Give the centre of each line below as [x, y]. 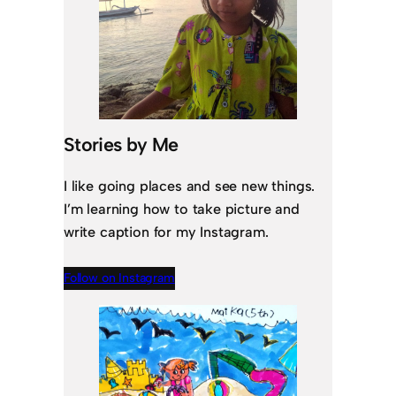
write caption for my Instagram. [166, 232]
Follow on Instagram [119, 278]
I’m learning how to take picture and [182, 209]
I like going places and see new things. [190, 186]
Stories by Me [121, 144]
